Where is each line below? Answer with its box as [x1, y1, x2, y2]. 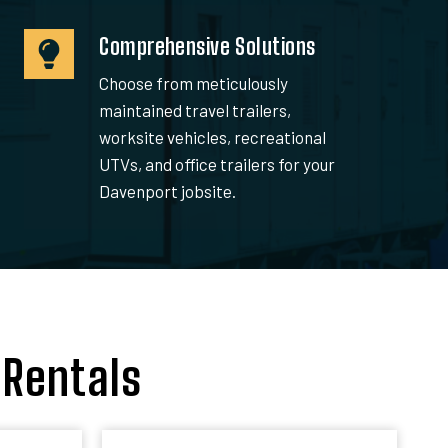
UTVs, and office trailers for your [99, 153, 336, 174]
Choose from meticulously [99, 72, 289, 93]
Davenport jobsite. [99, 180, 237, 201]
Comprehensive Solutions [99, 32, 316, 60]
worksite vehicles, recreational [99, 126, 327, 147]
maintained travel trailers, [99, 99, 292, 120]
